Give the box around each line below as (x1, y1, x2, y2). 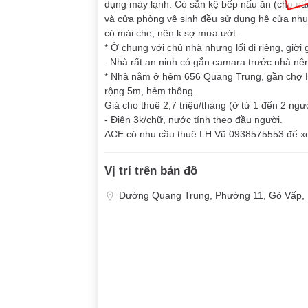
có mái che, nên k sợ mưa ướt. (104, 27, 239, 38)
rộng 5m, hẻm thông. (104, 85, 196, 96)
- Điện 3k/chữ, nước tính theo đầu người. (104, 114, 283, 125)
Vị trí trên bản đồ (104, 164, 197, 177)
